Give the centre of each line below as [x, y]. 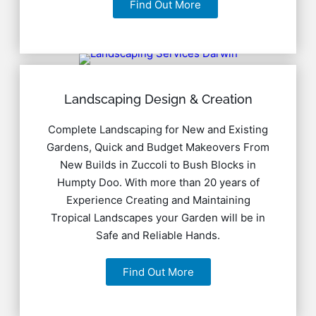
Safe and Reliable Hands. [158, 235]
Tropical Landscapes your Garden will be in [158, 217]
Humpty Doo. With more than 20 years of [158, 182]
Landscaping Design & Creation [158, 99]
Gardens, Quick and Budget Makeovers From [158, 147]
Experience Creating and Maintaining [158, 200]
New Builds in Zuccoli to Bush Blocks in [158, 164]
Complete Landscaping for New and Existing [158, 129]
